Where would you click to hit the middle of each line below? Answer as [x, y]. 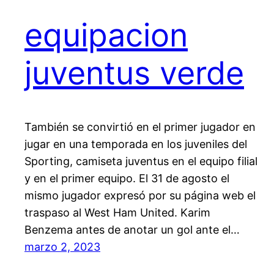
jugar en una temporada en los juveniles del [136, 144]
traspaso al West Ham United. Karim [117, 213]
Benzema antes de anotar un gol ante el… [132, 230]
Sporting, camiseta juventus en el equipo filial [141, 161]
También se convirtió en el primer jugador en [140, 127]
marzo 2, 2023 [62, 247]
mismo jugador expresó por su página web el [140, 196]
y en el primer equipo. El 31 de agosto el [127, 179]
